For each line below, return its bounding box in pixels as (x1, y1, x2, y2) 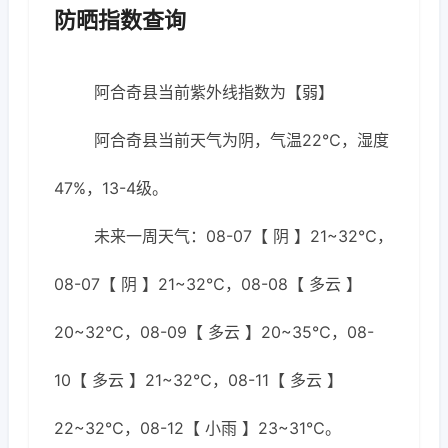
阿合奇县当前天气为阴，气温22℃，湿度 (94, 130, 389, 150)
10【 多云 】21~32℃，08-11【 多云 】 (54, 370, 343, 390)
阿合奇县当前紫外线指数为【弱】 (94, 82, 334, 102)
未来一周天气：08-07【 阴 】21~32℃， (94, 226, 393, 246)
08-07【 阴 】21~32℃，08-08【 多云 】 (54, 274, 362, 294)
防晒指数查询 (54, 7, 186, 33)
